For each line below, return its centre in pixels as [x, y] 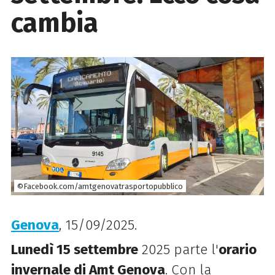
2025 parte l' [178, 249]
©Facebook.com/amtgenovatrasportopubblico [100, 186]
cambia [54, 23]
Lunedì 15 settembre [74, 249]
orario [237, 249]
